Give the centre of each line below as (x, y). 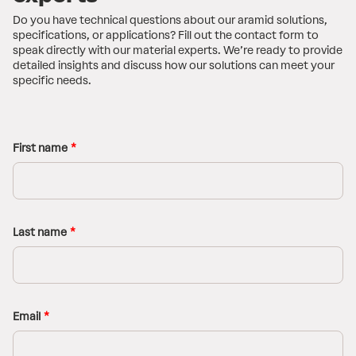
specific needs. (52, 81)
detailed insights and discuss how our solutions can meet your (174, 66)
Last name (40, 233)
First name (40, 149)
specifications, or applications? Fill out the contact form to (166, 36)
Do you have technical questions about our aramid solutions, (170, 21)
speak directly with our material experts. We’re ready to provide (178, 51)
